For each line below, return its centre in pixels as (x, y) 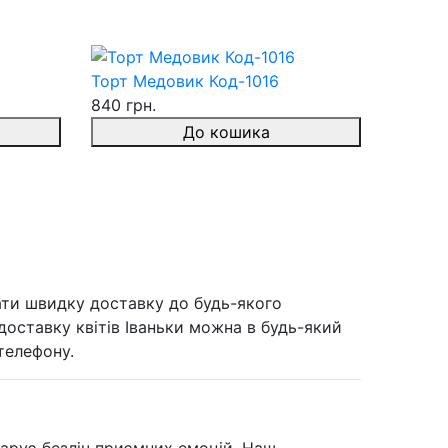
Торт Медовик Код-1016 (185, 81)
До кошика (226, 132)
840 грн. (123, 105)
